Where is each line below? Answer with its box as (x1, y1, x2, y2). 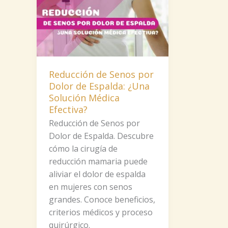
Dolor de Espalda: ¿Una (49, 79, 150, 92)
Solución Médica (49, 91, 120, 104)
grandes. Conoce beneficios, (49, 194, 155, 206)
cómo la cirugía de (49, 143, 118, 155)
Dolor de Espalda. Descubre (49, 130, 154, 142)
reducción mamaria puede (49, 156, 148, 167)
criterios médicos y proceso (49, 207, 153, 218)
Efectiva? (49, 103, 88, 116)
